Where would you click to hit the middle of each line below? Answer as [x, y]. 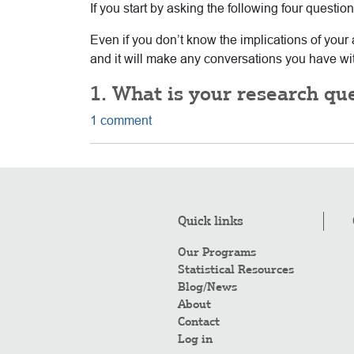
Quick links [210, 220]
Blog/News [207, 286]
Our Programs [217, 252]
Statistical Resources [235, 269]
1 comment [121, 120]
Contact [198, 321]
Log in [195, 339]
